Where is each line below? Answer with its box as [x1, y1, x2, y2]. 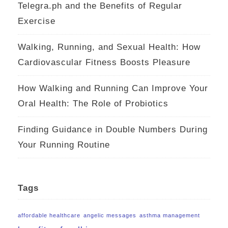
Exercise [18, 16, 55, 26]
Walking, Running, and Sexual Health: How [18, 42, 201, 52]
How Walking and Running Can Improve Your [18, 83, 208, 94]
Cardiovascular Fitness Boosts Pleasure [18, 58, 190, 68]
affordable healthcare [18, 212, 80, 219]
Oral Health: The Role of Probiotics [18, 99, 168, 109]
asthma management [139, 212, 200, 219]
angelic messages [83, 212, 136, 219]
